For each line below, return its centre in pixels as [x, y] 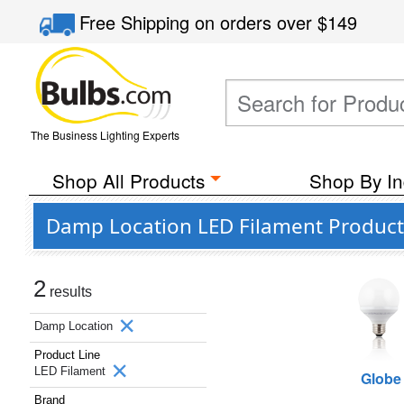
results [69, 292]
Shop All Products [128, 180]
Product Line [67, 355]
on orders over [257, 22]
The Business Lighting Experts [105, 135]
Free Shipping [138, 22]
